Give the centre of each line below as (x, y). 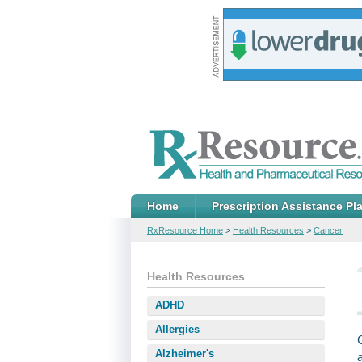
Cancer (328, 230)
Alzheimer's (185, 354)
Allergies (177, 329)
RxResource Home (185, 230)
